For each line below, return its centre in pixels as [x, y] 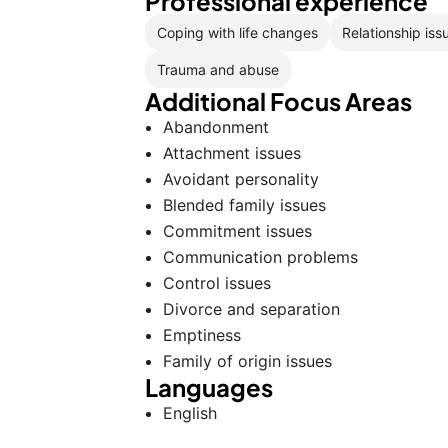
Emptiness [202, 335]
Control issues [217, 283]
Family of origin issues [247, 361]
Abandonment [216, 127]
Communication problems [260, 257]
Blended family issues [244, 205]
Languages [209, 387]
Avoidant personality [241, 179]
